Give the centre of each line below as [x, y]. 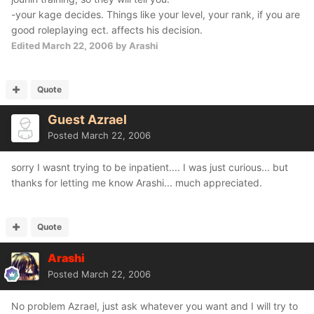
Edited [27, 46]
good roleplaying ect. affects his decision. [107, 30]
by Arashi [136, 46]
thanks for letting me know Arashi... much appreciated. [137, 183]
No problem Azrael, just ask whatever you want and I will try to [155, 306]
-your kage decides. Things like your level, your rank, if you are [156, 14]
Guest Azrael [87, 120]
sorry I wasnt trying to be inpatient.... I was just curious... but [150, 167]
